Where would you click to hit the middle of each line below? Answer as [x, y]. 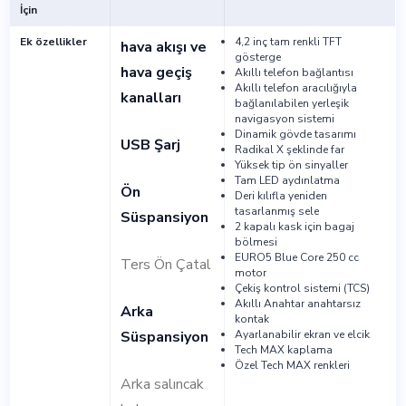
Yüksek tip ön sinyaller [291, 165]
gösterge [257, 58]
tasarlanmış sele [276, 212]
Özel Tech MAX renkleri [292, 366]
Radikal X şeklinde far [289, 150]
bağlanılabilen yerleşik [291, 104]
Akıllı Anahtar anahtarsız [297, 304]
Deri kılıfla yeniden [280, 196]
